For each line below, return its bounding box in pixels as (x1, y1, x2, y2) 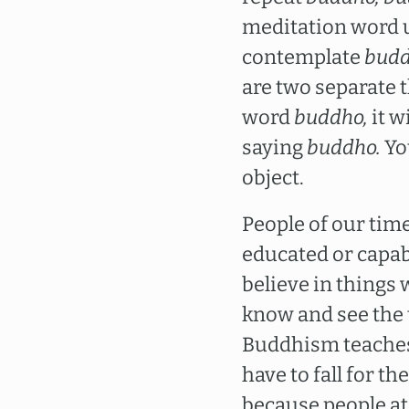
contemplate (242, 45, 364, 70)
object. (242, 165, 304, 191)
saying (242, 135, 307, 161)
